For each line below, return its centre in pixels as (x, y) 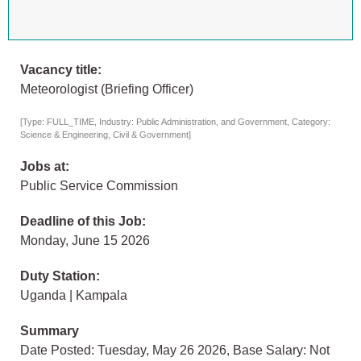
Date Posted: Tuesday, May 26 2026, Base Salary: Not (175, 351)
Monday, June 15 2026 (85, 241)
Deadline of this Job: (83, 222)
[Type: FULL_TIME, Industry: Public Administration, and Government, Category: (175, 122)
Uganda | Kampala (74, 296)
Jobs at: (45, 167)
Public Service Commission (99, 186)
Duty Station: (60, 276)
